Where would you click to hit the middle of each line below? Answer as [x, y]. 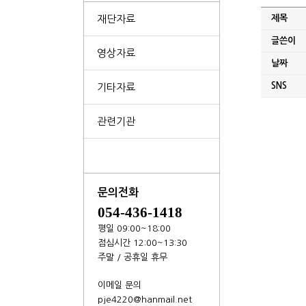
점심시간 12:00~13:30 [142, 243]
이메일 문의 [120, 285]
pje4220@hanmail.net [145, 300]
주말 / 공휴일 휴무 [133, 257]
